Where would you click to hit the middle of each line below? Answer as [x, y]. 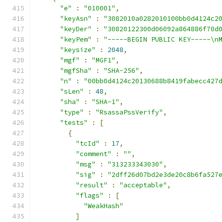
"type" [72, 112]
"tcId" [88, 143]
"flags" [90, 195]
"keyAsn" [76, 19]
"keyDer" [76, 29]
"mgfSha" [76, 71]
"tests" [74, 123]
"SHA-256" [121, 71]
